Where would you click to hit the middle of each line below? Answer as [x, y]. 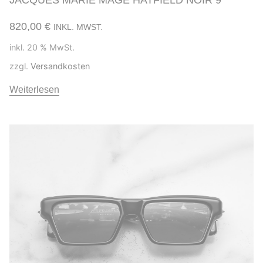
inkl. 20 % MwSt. [42, 47]
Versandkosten [60, 66]
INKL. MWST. [78, 27]
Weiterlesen [34, 89]
